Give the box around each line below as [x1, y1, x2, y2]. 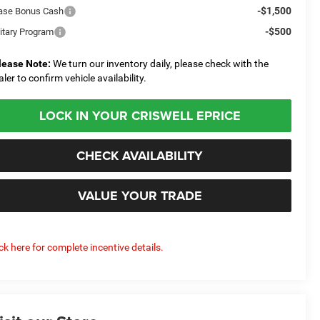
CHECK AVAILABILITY [76, 146, 203, 165]
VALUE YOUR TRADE [77, 186, 202, 205]
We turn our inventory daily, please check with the [51, 57, 269, 69]
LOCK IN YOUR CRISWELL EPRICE [39, 106, 241, 125]
